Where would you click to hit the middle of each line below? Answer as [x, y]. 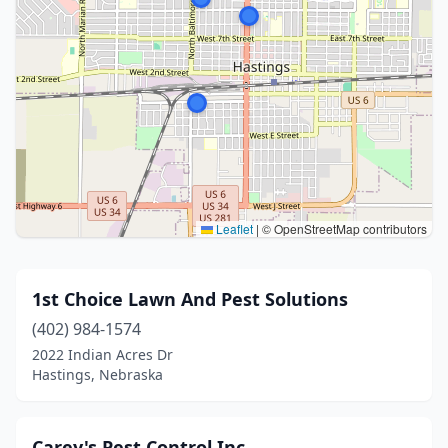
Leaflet [233, 228]
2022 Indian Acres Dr [102, 354]
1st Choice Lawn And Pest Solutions [190, 299]
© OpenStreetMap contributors [343, 228]
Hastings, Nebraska [97, 374]
